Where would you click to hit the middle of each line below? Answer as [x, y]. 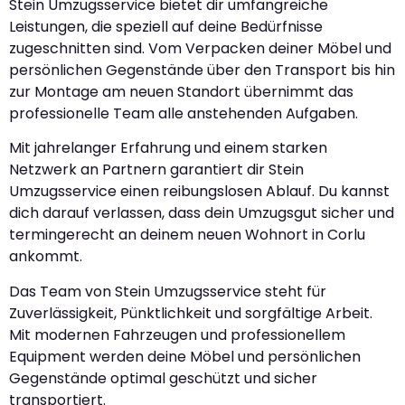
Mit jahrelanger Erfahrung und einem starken [168, 148]
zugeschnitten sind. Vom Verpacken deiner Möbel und [200, 48]
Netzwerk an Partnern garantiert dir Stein [156, 170]
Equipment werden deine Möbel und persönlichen [185, 356]
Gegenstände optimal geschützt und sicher [163, 378]
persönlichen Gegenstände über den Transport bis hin [202, 70]
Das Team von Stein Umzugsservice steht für [168, 291]
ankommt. [46, 257]
